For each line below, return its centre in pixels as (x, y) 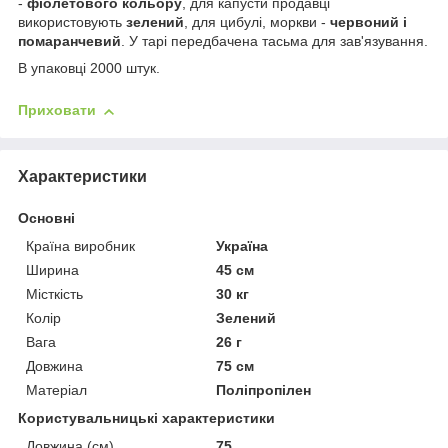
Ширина (52, 269)
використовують (72, 22)
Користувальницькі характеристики (146, 417)
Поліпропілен (264, 389)
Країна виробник (80, 245)
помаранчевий (69, 41)
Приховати (57, 110)
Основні (46, 217)
